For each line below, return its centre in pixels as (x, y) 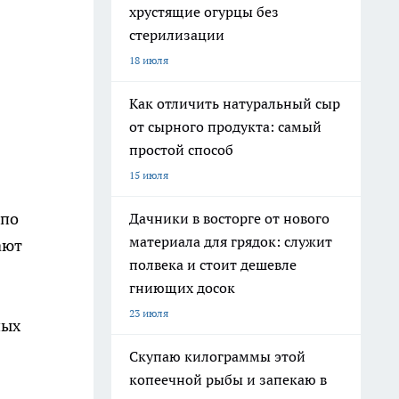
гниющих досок (182, 288)
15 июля (149, 175)
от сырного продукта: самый (225, 126)
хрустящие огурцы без (204, 12)
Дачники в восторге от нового (229, 218)
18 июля (149, 60)
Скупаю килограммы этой (217, 356)
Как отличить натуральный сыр (235, 103)
